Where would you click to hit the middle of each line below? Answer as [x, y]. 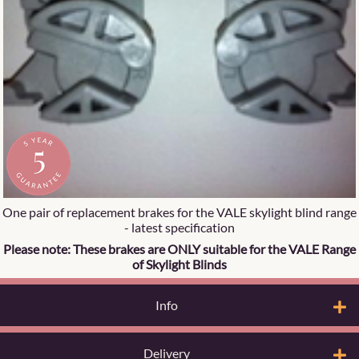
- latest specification [179, 227]
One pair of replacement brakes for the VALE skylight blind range [179, 212]
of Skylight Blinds [179, 264]
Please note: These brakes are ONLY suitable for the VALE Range [179, 248]
